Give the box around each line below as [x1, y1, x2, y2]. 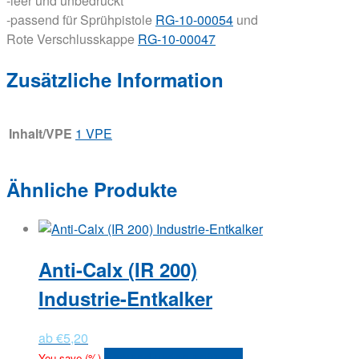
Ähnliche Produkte [6, 175, 177, 204]
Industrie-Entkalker [38, 284, 212, 313]
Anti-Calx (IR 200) [38, 256, 197, 284]
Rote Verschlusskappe [6, 29, 138, 48]
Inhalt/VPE [9, 124, 72, 143]
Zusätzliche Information [6, 65, 224, 93]
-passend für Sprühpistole [6, 10, 155, 29]
